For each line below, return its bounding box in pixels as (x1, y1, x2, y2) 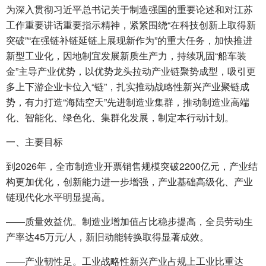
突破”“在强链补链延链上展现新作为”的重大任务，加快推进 (6, 33, 252, 47)
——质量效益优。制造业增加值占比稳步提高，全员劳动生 (6, 214, 253, 228)
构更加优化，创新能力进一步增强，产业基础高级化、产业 (6, 175, 253, 188)
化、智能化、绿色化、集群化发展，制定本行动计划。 (6, 110, 234, 124)
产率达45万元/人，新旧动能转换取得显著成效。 (6, 230, 209, 243)
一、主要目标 (6, 135, 63, 148)
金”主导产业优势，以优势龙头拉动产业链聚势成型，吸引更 (6, 64, 256, 78)
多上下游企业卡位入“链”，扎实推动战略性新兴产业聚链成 (6, 80, 249, 93)
